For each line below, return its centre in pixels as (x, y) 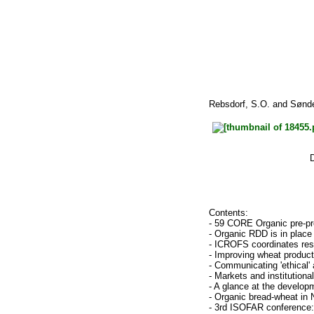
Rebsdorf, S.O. (239, 104)
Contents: (228, 212)
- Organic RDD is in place (260, 233)
